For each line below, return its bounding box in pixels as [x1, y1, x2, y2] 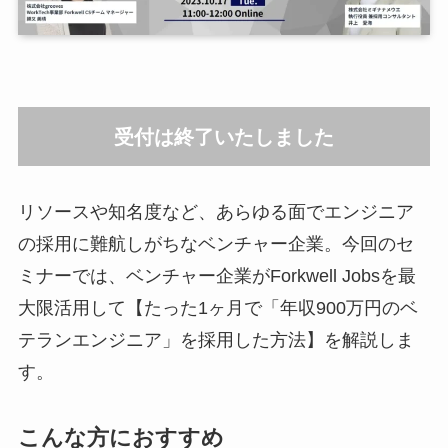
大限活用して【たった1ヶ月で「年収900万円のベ [17, 297, 418, 318]
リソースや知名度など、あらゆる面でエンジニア [17, 201, 414, 222]
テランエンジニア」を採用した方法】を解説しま [17, 329, 414, 350]
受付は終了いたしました [114, 125, 334, 148]
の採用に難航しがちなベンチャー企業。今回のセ [17, 233, 414, 254]
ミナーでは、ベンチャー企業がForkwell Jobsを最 [17, 265, 416, 286]
